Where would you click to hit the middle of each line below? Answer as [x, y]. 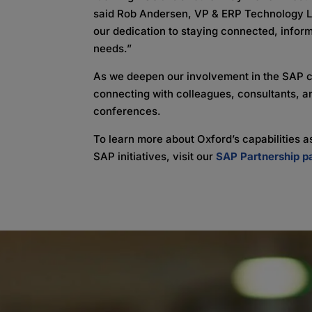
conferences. [127, 111]
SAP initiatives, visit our [155, 157]
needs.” [113, 49]
